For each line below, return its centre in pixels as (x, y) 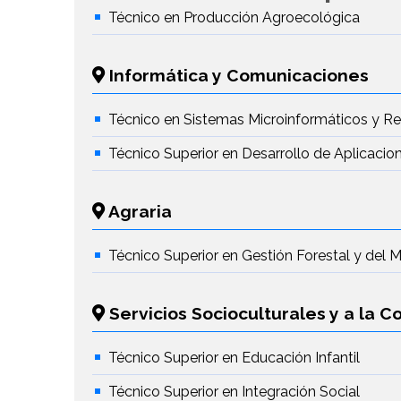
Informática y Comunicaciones (237, 76)
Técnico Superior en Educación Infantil (235, 358)
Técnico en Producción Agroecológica (235, 18)
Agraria (139, 212)
